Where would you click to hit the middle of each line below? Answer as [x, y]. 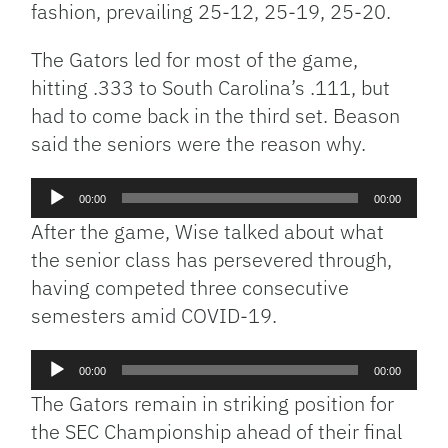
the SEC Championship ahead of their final [217, 431]
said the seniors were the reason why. [199, 143]
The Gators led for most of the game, [195, 59]
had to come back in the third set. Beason [216, 115]
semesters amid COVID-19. [154, 315]
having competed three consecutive [190, 287]
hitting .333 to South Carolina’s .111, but [211, 87]
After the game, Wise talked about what [208, 231]
